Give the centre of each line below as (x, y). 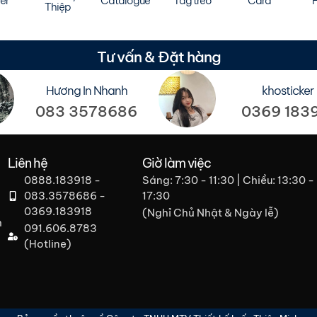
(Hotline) (47, 244)
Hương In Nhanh (86, 91)
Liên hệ (28, 163)
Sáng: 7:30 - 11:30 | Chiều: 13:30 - (228, 180)
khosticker (288, 91)
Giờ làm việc (176, 163)
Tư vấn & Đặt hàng (158, 57)
